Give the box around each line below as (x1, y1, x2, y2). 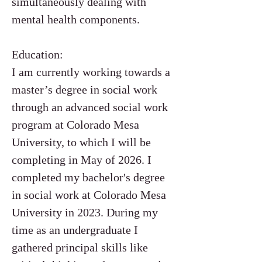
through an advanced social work (12, 101, 168, 113)
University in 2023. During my (12, 206, 158, 219)
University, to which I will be (12, 136, 151, 149)
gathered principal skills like (12, 241, 148, 254)
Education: (12, 48, 66, 61)
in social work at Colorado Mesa (12, 188, 166, 201)
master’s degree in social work (12, 83, 157, 96)
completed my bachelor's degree (12, 171, 165, 184)
